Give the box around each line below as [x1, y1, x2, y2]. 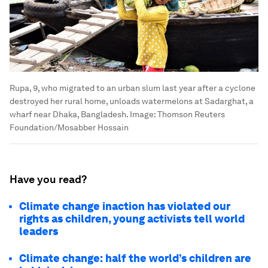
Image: [128, 109, 157, 119]
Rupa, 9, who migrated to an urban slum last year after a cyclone [10, 83, 255, 93]
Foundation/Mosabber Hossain [10, 122, 129, 132]
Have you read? [10, 172, 87, 185]
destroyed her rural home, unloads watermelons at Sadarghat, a [10, 96, 254, 106]
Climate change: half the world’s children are [19, 251, 251, 264]
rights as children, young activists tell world [19, 212, 245, 225]
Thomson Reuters [157, 109, 225, 119]
